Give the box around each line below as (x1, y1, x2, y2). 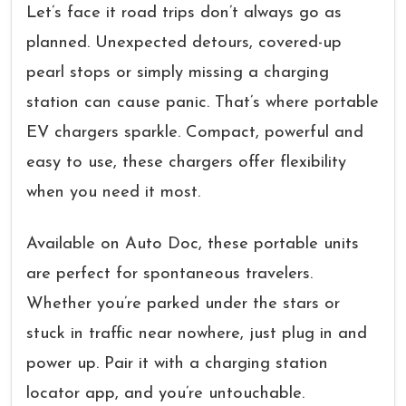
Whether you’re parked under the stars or (26, 295, 340, 313)
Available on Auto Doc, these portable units (26, 236, 359, 253)
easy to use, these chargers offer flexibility (26, 154, 346, 171)
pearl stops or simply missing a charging (26, 64, 329, 82)
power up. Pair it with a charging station (26, 355, 328, 372)
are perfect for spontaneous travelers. (26, 266, 313, 283)
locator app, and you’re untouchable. (26, 385, 304, 402)
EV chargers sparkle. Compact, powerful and (26, 124, 363, 141)
